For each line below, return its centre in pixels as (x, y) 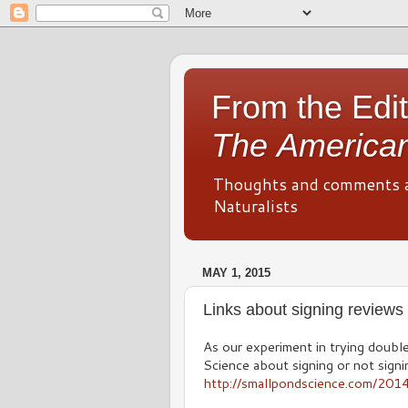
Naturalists (255, 206)
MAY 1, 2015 (236, 273)
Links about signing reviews (303, 309)
